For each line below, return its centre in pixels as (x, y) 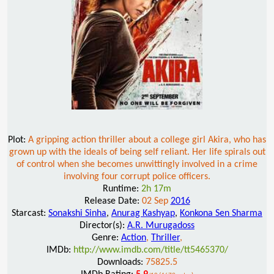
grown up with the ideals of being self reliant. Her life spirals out (137, 152)
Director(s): (103, 225)
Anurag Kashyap (143, 213)
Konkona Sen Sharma (221, 213)
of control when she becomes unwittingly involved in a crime (137, 164)
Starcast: (30, 213)
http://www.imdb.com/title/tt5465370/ (150, 250)
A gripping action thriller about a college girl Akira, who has (147, 140)
